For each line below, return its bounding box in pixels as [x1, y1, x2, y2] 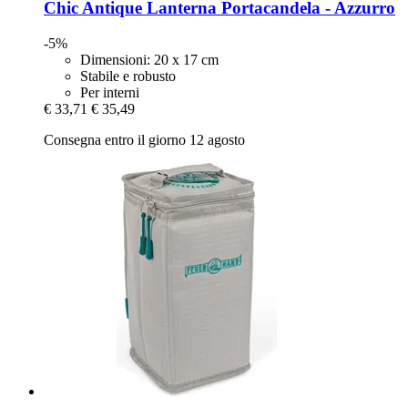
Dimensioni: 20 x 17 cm [80, 51, 219, 67]
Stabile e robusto [80, 67, 176, 84]
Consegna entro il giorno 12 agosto [44, 131, 245, 148]
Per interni [80, 84, 139, 100]
